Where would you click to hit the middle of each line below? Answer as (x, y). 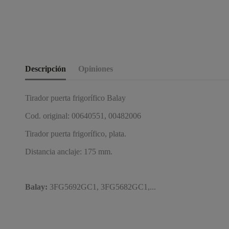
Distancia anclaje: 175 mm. (69, 151)
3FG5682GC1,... (128, 187)
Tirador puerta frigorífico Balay (75, 98)
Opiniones (96, 69)
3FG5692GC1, (73, 187)
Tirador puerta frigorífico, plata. (76, 133)
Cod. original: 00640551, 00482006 (83, 116)
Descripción (45, 69)
